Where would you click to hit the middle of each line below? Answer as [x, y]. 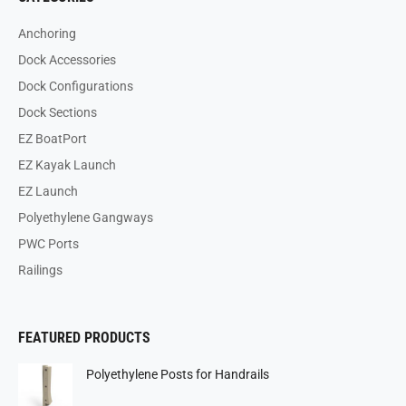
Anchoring [47, 34]
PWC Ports [48, 244]
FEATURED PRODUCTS [84, 338]
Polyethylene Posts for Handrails [178, 374]
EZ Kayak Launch [67, 165]
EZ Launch [48, 191]
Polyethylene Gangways [86, 217]
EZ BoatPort [53, 139]
